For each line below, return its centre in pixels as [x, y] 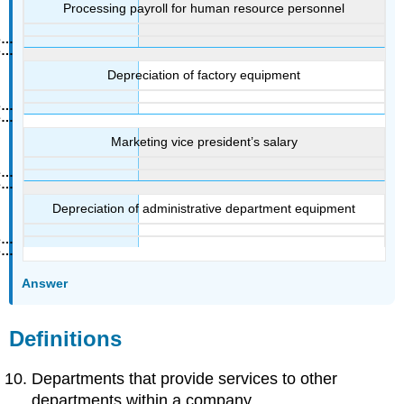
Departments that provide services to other [185, 378]
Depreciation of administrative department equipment [204, 209]
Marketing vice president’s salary [204, 142]
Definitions [66, 338]
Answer [45, 283]
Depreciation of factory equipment [204, 75]
